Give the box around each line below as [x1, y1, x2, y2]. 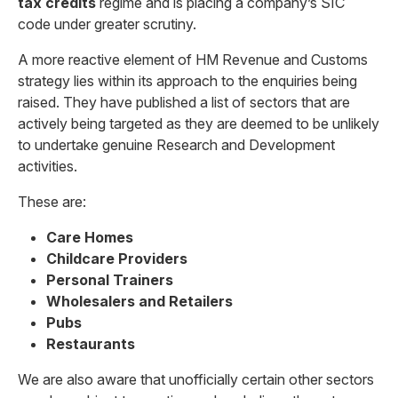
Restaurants [46, 335, 135, 353]
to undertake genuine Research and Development [18, 136, 335, 154]
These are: [18, 193, 86, 211]
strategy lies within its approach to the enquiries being [18, 72, 357, 90]
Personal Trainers [46, 271, 173, 289]
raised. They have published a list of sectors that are [18, 93, 350, 111]
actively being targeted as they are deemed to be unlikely [18, 115, 379, 132]
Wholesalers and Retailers [46, 292, 233, 310]
